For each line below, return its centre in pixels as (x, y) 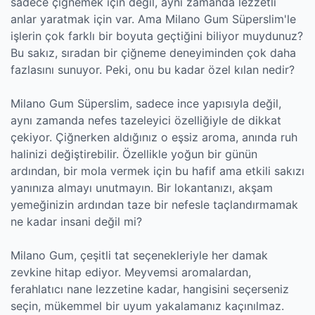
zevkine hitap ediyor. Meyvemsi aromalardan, (131, 272)
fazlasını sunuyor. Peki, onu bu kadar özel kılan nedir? (153, 70)
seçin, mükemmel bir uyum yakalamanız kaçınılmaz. (147, 306)
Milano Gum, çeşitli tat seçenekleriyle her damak (139, 255)
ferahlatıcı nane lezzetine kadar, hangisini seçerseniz (150, 289)
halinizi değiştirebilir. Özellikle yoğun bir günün (134, 154)
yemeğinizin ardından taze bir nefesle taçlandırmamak (154, 205)
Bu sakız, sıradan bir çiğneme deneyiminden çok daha (153, 53)
